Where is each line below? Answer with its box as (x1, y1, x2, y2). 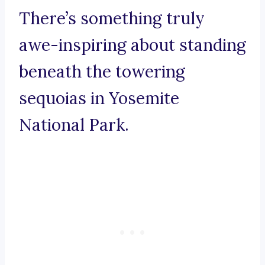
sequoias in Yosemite (19, 88, 179, 109)
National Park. (19, 114, 129, 136)
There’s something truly (19, 8, 205, 30)
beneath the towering (19, 61, 185, 83)
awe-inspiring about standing (19, 34, 246, 56)
